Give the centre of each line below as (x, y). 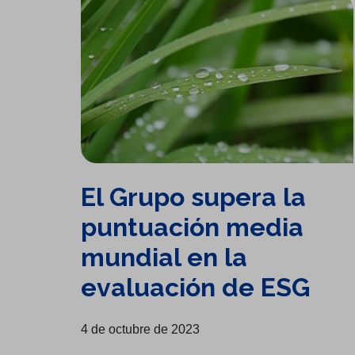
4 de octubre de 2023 (140, 330)
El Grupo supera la (193, 197)
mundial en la (164, 258)
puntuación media (192, 227)
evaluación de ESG (195, 288)
